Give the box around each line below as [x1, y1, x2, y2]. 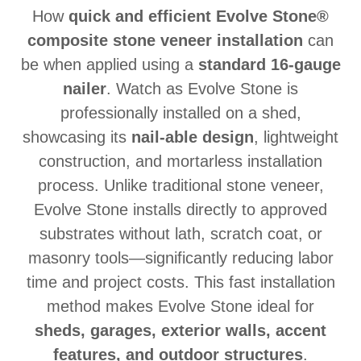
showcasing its [23, 128, 131, 146]
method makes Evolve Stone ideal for [47, 297, 314, 315]
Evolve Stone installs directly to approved [34, 201, 327, 218]
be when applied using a [20, 56, 198, 73]
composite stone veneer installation [27, 31, 303, 49]
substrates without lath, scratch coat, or [39, 225, 322, 243]
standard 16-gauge [197, 56, 341, 73]
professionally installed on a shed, [60, 104, 301, 122]
